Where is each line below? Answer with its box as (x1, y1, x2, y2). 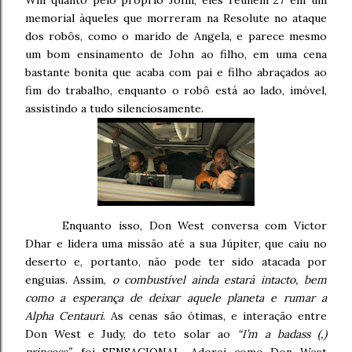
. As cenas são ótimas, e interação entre (103, 309, 327, 324)
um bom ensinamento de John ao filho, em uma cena (25, 47, 327, 62)
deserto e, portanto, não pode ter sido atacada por (25, 255, 327, 269)
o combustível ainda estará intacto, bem (112, 273, 328, 288)
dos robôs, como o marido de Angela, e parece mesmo (25, 29, 327, 44)
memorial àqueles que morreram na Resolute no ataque (25, 11, 327, 26)
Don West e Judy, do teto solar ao (25, 327, 237, 342)
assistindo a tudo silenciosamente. (25, 101, 203, 116)
